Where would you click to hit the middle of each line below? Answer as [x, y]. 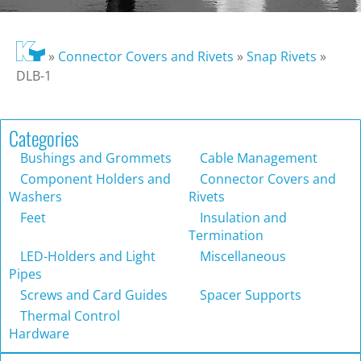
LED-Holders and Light [86, 257]
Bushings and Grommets [94, 158]
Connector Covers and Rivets [145, 57]
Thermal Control [68, 316]
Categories [44, 138]
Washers [35, 197]
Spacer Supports [249, 295]
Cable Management [257, 158]
